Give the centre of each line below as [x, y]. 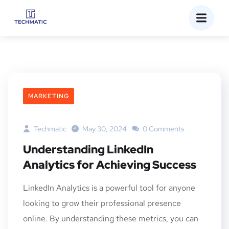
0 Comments [163, 129]
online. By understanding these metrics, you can [111, 219]
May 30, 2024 [105, 129]
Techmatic [49, 129]
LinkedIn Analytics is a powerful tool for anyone [109, 188]
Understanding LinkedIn [88, 150]
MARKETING [49, 96]
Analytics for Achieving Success [110, 165]
